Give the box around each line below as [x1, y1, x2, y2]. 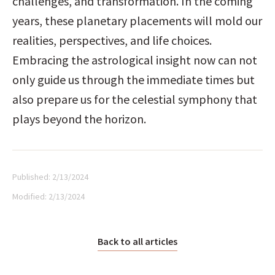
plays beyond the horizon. [12, 111, 146, 126]
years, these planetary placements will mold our [12, 13, 262, 28]
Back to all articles [98, 235, 177, 247]
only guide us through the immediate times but [12, 72, 255, 87]
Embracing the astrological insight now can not [12, 52, 257, 68]
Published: [12, 171, 52, 182]
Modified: [12, 191, 48, 202]
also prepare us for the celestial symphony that [12, 91, 257, 107]
